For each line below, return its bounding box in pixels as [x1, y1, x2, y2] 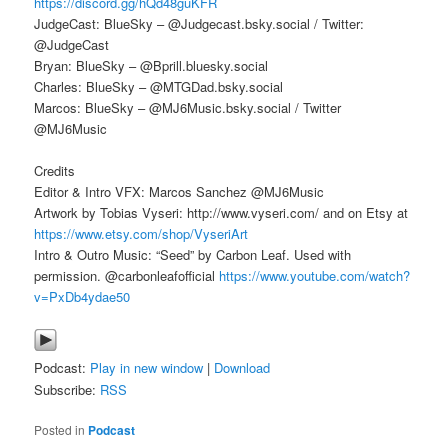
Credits [34, 160, 76, 180]
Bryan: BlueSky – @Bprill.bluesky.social [34, 55, 269, 75]
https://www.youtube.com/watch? [219, 265, 411, 285]
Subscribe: [34, 379, 101, 399]
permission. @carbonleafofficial [34, 265, 220, 285]
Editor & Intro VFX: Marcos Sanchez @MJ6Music [34, 181, 325, 201]
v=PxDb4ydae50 [34, 286, 131, 306]
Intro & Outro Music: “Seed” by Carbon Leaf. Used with [34, 244, 352, 264]
